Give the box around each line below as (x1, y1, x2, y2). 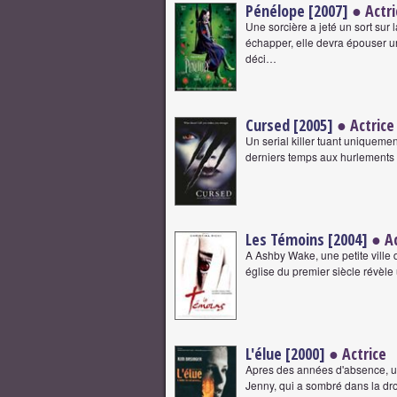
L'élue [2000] (245, 343, 325, 364)
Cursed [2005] (245, 114, 333, 136)
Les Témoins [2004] (245, 229, 368, 250)
